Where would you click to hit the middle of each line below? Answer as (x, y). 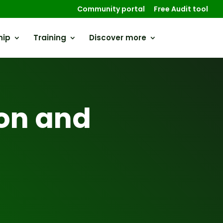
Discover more (117, 38)
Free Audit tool (181, 9)
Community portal (111, 9)
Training (50, 38)
